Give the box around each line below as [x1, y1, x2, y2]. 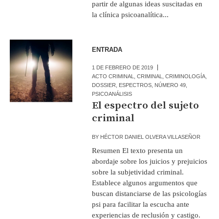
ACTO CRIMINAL [92, 73, 134, 79]
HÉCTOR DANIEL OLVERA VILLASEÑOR [100, 133, 201, 140]
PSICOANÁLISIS [92, 90, 132, 97]
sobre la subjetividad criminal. [92, 168, 184, 176]
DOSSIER [92, 82, 116, 88]
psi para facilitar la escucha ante [92, 200, 190, 208]
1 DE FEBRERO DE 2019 [92, 64, 153, 70]
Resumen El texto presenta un [92, 146, 183, 154]
